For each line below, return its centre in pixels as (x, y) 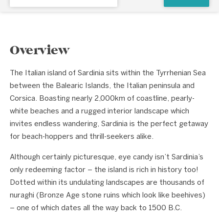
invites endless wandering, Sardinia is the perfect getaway (109, 124)
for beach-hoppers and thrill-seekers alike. (82, 137)
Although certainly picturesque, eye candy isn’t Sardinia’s (107, 157)
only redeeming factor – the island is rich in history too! (104, 170)
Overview (40, 50)
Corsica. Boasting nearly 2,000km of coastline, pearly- (102, 99)
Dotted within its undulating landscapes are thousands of (107, 183)
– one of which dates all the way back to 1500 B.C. (96, 208)
